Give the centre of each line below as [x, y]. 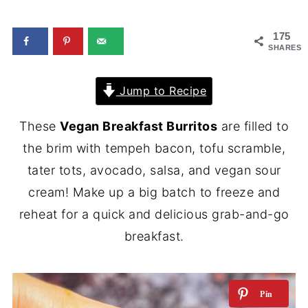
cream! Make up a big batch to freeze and [154, 192]
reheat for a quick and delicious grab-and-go [154, 214]
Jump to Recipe [161, 90]
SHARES [285, 47]
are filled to [253, 126]
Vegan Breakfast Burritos [139, 126]
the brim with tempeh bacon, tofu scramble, [154, 148]
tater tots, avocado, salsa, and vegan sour [154, 170]
